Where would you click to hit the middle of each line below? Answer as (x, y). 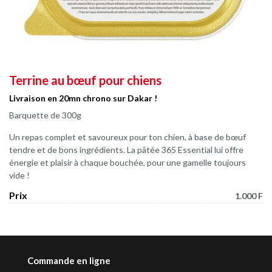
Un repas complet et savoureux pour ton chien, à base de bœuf (127, 137)
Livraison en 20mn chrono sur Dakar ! (83, 98)
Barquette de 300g (45, 115)
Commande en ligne (69, 261)
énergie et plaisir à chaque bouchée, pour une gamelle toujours (127, 162)
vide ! (19, 175)
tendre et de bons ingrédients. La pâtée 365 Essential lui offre (126, 150)
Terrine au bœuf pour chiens (85, 80)
